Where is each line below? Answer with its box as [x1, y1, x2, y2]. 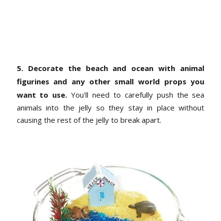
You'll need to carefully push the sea [67, 89, 205, 100]
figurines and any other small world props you [16, 76, 205, 86]
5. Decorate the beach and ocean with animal [16, 63, 205, 73]
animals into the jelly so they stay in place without [16, 102, 205, 112]
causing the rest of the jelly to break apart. [16, 114, 161, 125]
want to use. [16, 89, 68, 100]
